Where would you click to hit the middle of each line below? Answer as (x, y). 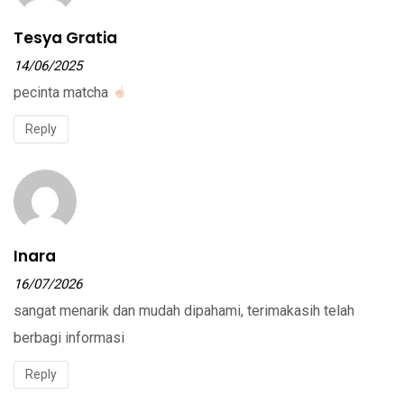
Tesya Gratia (65, 37)
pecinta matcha (63, 92)
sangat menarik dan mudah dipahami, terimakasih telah (184, 310)
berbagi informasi (69, 337)
